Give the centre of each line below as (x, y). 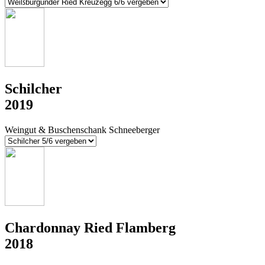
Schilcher (33, 89)
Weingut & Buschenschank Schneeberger (82, 130)
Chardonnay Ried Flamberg (90, 228)
